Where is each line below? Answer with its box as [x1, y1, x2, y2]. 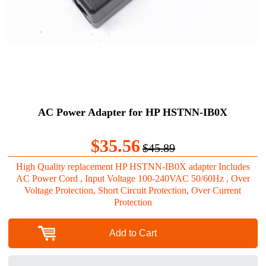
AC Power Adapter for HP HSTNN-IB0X [38, 106, 228, 118]
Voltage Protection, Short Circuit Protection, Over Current [24, 185, 242, 195]
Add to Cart [109, 227, 157, 238]
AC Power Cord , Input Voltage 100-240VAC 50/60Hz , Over [15, 173, 250, 183]
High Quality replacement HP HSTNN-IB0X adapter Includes [15, 161, 250, 172]
